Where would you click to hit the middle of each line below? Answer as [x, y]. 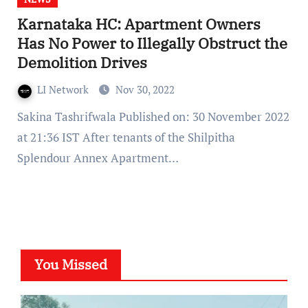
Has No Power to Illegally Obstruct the [152, 43]
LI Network [64, 90]
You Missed [70, 265]
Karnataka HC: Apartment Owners [139, 24]
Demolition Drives [82, 63]
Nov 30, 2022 [145, 90]
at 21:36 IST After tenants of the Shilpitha [126, 137]
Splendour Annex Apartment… [98, 158]
